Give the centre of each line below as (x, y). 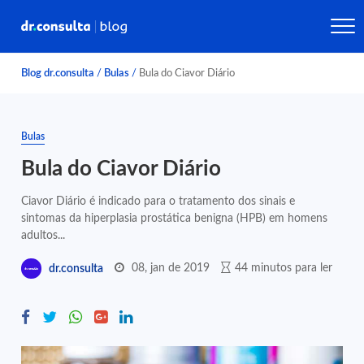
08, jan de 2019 (171, 268)
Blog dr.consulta (58, 73)
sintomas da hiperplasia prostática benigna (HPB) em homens (175, 218)
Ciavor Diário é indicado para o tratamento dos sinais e (158, 201)
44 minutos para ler (284, 268)
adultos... (43, 235)
